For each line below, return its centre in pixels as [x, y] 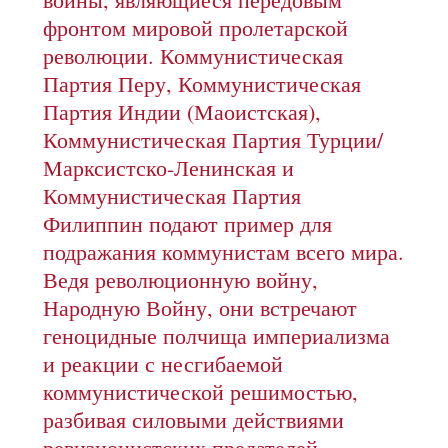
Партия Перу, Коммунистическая [202, 83]
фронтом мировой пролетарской [196, 27]
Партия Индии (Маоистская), [182, 111]
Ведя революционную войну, [181, 279]
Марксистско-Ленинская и [169, 167]
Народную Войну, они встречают [200, 307]
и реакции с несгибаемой [163, 363]
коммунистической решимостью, [201, 391]
